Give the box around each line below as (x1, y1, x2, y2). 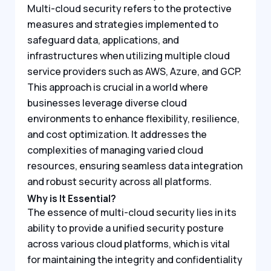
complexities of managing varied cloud (27, 143, 203, 157)
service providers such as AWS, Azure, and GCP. (27, 64, 241, 78)
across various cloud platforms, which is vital (27, 237, 230, 251)
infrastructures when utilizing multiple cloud (27, 48, 230, 62)
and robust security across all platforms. (27, 174, 212, 188)
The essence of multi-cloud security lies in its (27, 206, 237, 220)
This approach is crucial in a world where (27, 80, 208, 94)
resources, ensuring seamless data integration (27, 158, 243, 172)
